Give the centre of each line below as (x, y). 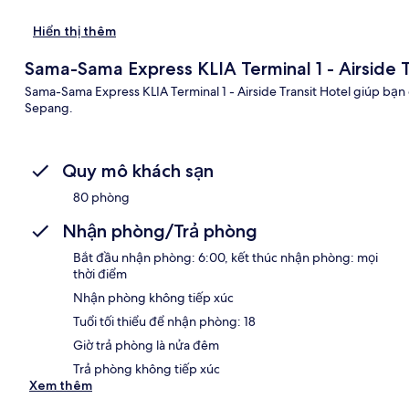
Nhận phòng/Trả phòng (160, 231)
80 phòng (101, 197)
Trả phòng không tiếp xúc (147, 368)
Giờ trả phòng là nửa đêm (146, 345)
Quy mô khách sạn (138, 170)
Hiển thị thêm (74, 31)
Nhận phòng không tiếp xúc (153, 297)
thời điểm (100, 273)
